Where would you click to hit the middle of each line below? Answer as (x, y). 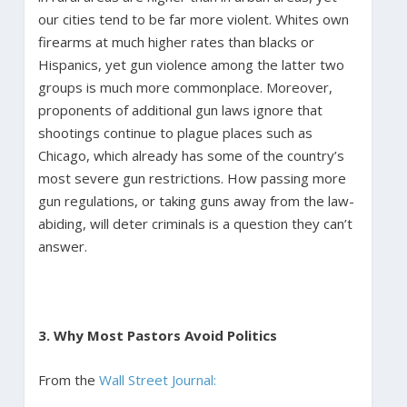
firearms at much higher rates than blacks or (176, 41)
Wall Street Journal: (157, 379)
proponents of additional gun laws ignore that (180, 109)
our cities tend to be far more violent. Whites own (193, 19)
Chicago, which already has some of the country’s (191, 155)
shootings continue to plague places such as (175, 132)
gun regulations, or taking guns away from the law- (196, 200)
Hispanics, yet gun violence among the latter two (191, 64)
